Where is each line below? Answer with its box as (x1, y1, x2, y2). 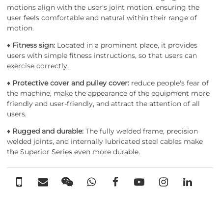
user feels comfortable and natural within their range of (7, 13, 197, 22)
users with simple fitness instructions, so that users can (7, 51, 197, 60)
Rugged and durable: (12, 127, 83, 136)
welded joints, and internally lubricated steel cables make (7, 137, 203, 146)
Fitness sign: (12, 41, 55, 50)
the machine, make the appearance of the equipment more (7, 89, 210, 98)
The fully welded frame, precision (83, 127, 198, 136)
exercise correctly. (7, 61, 69, 70)
